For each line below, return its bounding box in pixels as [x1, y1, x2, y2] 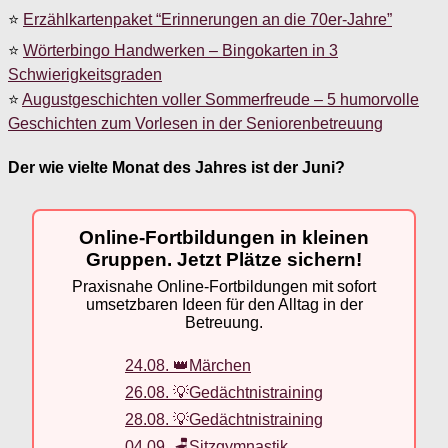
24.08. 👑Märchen [125, 356, 251, 374]
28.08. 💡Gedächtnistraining [125, 410, 323, 428]
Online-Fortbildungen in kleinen [79, 226, 369, 248]
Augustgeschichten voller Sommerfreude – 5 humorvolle [22, 90, 419, 108]
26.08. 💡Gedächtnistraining [125, 383, 323, 401]
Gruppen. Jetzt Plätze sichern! [86, 248, 362, 270]
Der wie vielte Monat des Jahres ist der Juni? [8, 158, 345, 176]
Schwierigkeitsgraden [8, 65, 162, 83]
